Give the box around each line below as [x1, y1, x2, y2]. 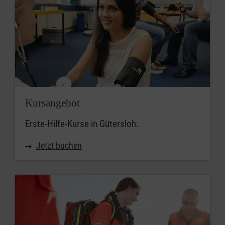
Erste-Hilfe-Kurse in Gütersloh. [25, 118, 139, 130]
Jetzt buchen [36, 140, 82, 151]
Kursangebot [25, 96, 80, 109]
